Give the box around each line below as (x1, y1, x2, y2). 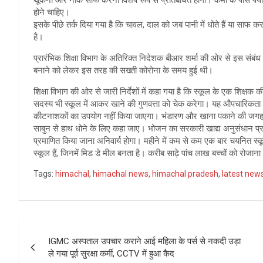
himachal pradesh (152, 169, 218, 179)
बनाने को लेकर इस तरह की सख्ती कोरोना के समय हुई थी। (33, 65, 213, 76)
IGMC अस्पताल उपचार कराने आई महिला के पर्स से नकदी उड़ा (48, 236, 241, 247)
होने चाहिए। (33, 7, 70, 18)
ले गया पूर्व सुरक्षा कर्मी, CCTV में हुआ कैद (48, 248, 174, 259)
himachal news (93, 169, 149, 179)
